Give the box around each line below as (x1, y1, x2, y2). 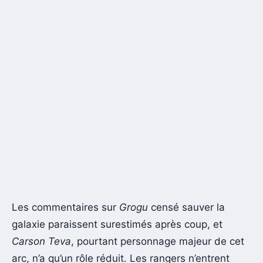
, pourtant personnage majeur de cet (71, 235, 244, 248)
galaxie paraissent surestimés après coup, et (12, 218, 222, 231)
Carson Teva (12, 235, 71, 248)
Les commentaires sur (12, 201, 119, 214)
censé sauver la (148, 201, 225, 214)
